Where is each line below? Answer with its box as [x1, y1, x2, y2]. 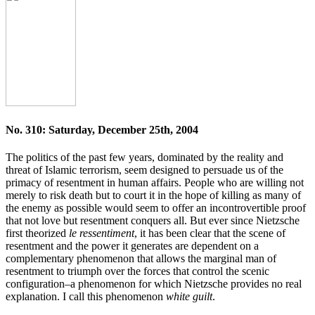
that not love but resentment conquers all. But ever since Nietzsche [6, 214, 300, 227]
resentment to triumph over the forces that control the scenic [6, 265, 269, 278]
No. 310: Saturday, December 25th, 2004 [6, 123, 198, 136]
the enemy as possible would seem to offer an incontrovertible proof [6, 202, 306, 214]
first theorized [6, 227, 69, 240]
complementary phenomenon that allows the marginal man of [6, 252, 276, 265]
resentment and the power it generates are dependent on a [6, 240, 259, 252]
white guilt [166, 290, 212, 303]
